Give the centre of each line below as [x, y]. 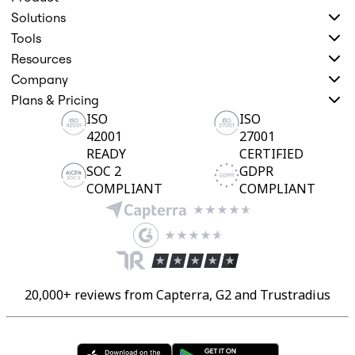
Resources [41, 58]
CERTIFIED [271, 153]
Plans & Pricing [55, 99]
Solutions [38, 17]
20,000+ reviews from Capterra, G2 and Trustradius [177, 294]
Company [40, 79]
